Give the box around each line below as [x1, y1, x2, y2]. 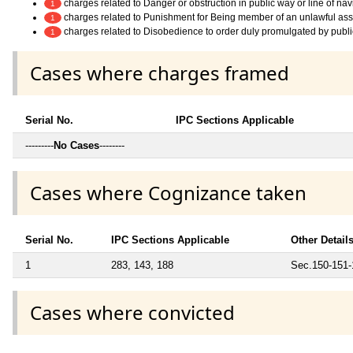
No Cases [54, 139, 99, 151]
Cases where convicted [30, 299, 235, 326]
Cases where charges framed [30, 59, 289, 86]
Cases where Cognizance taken [30, 179, 307, 206]
